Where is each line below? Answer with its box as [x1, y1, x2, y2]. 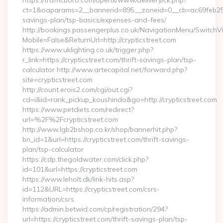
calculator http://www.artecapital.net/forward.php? [22, 65, 187, 74]
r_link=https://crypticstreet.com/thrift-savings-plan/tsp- [22, 55, 196, 64]
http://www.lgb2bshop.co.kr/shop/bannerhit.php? [22, 125, 177, 134]
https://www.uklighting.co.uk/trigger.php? [22, 45, 153, 54]
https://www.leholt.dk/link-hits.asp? [22, 175, 134, 184]
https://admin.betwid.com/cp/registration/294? [22, 205, 168, 214]
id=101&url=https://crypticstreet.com [22, 165, 137, 174]
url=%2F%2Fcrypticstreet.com [22, 115, 118, 124]
